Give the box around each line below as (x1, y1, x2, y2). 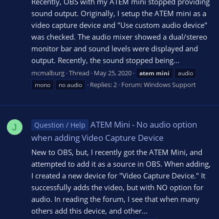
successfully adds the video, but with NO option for (31, 182, 203, 193)
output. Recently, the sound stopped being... (31, 55, 179, 66)
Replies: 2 (90, 80, 117, 89)
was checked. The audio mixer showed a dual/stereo (31, 32, 207, 42)
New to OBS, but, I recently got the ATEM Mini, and (31, 147, 202, 157)
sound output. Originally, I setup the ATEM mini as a (31, 8, 206, 19)
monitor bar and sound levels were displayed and (31, 44, 198, 54)
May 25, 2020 (94, 68, 131, 77)
